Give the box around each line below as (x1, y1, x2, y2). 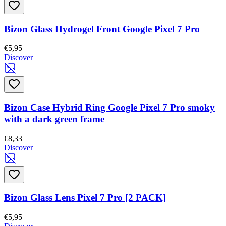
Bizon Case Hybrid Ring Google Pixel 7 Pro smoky (4, 102, 215, 113)
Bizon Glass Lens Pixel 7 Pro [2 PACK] (4, 192, 166, 203)
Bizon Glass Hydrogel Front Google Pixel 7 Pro (4, 23, 200, 34)
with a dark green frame (4, 113, 104, 124)
